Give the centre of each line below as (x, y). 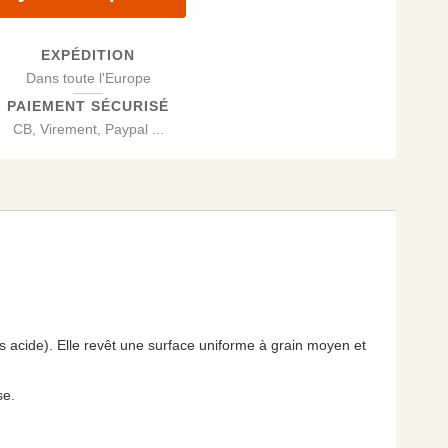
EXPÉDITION (88, 55)
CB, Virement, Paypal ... (88, 129)
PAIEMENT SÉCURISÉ (88, 106)
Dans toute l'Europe (88, 78)
